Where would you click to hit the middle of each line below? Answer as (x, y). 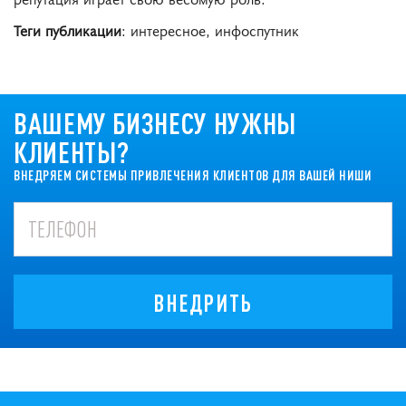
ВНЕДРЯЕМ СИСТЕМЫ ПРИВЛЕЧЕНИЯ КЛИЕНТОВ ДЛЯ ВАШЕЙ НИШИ (193, 175)
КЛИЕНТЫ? (72, 152)
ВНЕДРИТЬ (203, 303)
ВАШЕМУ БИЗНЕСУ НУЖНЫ (155, 123)
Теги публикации (68, 29)
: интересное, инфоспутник (210, 29)
